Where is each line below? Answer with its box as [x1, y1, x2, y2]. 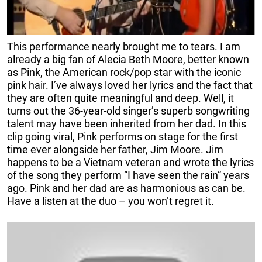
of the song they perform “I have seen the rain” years [7, 168, 249, 181]
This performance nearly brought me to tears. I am [7, 40, 240, 53]
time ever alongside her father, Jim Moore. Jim [7, 143, 223, 156]
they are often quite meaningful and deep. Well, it [7, 91, 234, 104]
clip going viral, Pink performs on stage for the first [7, 130, 238, 143]
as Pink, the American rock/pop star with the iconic [7, 65, 241, 78]
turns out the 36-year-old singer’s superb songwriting [7, 104, 250, 117]
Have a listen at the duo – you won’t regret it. [7, 194, 219, 207]
